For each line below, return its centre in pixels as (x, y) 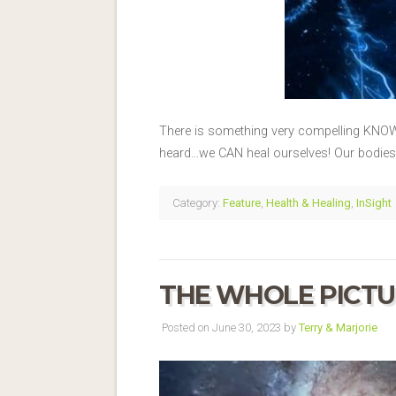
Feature (242, 202)
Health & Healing (308, 202)
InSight (374, 202)
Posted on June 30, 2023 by (229, 327)
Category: (196, 202)
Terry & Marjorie (338, 327)
